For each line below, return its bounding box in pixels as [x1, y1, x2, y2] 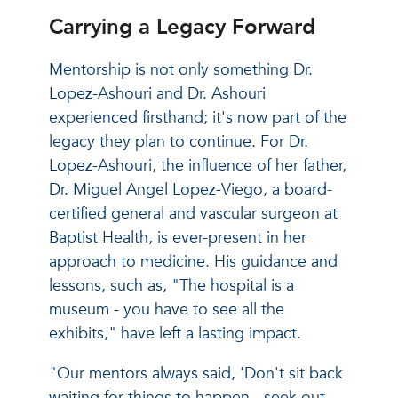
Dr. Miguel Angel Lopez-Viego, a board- [49, 178, 332, 201]
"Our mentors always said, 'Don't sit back [49, 362, 343, 385]
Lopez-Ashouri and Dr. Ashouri [49, 82, 266, 105]
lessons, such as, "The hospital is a [49, 274, 294, 297]
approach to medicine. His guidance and [49, 250, 338, 273]
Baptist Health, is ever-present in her [49, 226, 306, 249]
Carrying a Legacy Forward [49, 12, 315, 42]
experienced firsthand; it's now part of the [49, 106, 346, 129]
